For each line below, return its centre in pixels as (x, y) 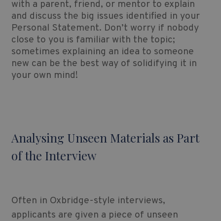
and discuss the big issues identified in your (105, 17)
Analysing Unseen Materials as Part (105, 138)
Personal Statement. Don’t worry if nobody (105, 28)
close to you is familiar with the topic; (93, 40)
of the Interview (54, 156)
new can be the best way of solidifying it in (104, 64)
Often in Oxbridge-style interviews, (88, 201)
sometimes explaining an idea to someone (102, 52)
